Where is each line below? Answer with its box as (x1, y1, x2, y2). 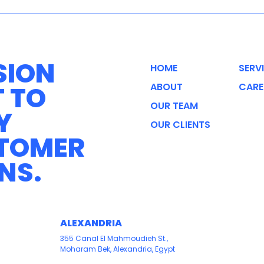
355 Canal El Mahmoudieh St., (60, 233, 169, 243)
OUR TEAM (150, 98, 198, 113)
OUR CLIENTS (150, 117, 210, 131)
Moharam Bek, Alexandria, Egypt (60, 243, 176, 254)
